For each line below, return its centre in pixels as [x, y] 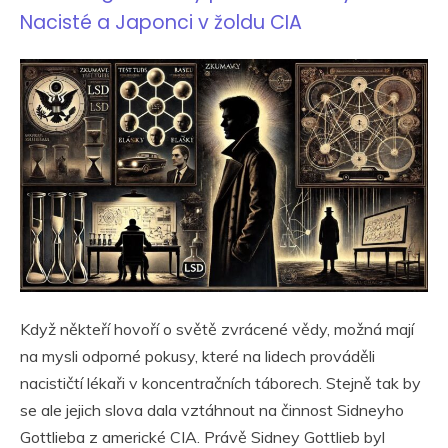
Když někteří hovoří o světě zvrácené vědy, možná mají [217, 329]
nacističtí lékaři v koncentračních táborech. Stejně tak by [220, 383]
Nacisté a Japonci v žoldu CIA [161, 22]
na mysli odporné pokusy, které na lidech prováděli [197, 356]
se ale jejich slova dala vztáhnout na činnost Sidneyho [212, 410]
